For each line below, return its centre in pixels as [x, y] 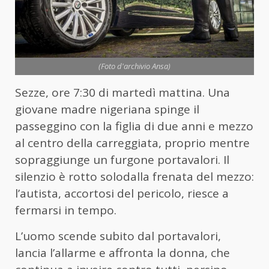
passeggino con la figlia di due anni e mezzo [134, 126]
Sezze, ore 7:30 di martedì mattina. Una [122, 93]
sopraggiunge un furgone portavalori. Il [122, 160]
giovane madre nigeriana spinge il [107, 110]
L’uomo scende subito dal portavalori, [118, 236]
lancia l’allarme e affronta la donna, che [122, 253]
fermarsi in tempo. [66, 210]
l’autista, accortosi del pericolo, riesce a [122, 194]
